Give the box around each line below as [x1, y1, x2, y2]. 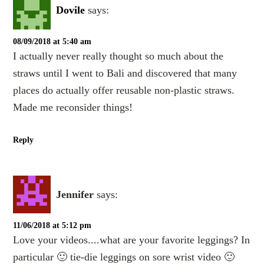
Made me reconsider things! [13, 101, 133, 113]
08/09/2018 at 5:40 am [13, 37, 92, 46]
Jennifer [56, 188, 94, 200]
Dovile [56, 4, 85, 16]
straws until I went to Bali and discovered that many [13, 67, 237, 79]
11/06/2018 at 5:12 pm [13, 221, 92, 230]
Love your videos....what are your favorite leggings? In [13, 234, 250, 246]
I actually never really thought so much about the [13, 50, 224, 62]
